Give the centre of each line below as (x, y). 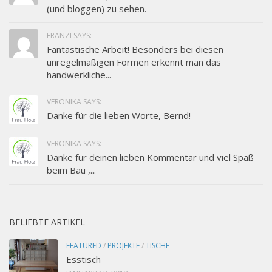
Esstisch (83, 260)
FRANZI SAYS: (69, 36)
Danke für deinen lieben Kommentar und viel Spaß (150, 158)
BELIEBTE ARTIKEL (47, 222)
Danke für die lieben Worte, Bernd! (119, 116)
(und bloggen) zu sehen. (97, 9)
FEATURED (84, 246)
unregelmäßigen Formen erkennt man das (134, 62)
